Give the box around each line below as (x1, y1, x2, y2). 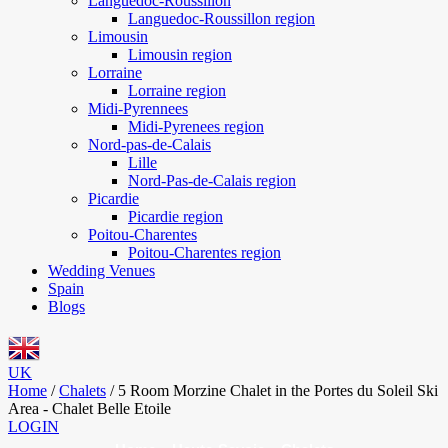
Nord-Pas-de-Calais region (128, 172, 296, 189)
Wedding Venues (48, 262, 155, 279)
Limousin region (128, 46, 232, 63)
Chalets (59, 382, 106, 399)
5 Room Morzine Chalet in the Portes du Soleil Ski (118, 382, 438, 399)
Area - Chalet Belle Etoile (8, 400, 171, 417)
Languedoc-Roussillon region (128, 10, 315, 27)
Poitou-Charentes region (128, 244, 281, 261)
